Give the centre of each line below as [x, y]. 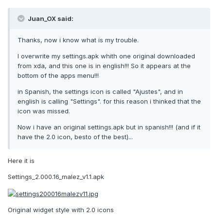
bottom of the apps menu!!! [58, 76]
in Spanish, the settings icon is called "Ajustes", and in [100, 92]
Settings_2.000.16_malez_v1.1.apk [56, 177]
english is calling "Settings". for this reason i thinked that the [109, 101]
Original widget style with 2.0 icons [61, 209]
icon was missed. [44, 111]
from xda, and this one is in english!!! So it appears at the [104, 66]
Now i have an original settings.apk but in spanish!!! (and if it [109, 127]
